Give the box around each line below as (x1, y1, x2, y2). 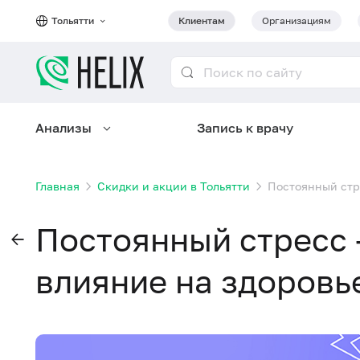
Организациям (262, 14, 331, 27)
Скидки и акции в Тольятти (97, 179, 250, 193)
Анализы (35, 120, 92, 136)
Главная (35, 179, 80, 193)
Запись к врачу (196, 120, 293, 136)
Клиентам (178, 14, 225, 27)
